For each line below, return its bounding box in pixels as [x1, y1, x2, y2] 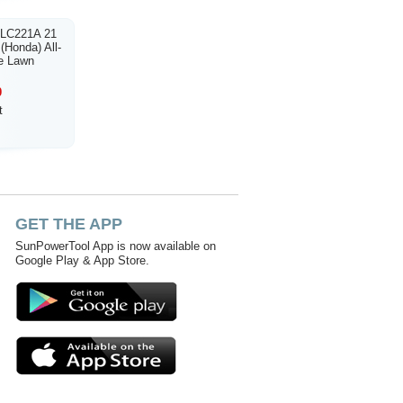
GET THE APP [15, 215, 122, 233]
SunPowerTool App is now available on [15, 239, 216, 253]
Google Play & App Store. [15, 254, 149, 267]
